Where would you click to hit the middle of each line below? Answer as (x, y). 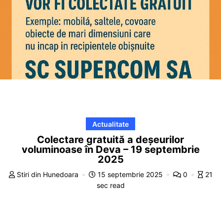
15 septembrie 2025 (130, 174)
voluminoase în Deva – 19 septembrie (110, 149)
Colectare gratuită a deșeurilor (110, 139)
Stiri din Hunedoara (47, 174)
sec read (110, 185)
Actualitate (110, 124)
